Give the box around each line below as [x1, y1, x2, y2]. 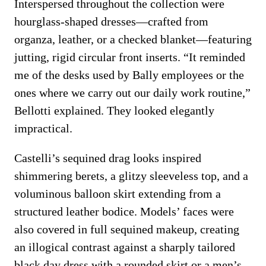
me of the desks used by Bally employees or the [14, 68, 244, 81]
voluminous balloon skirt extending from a [14, 187, 221, 200]
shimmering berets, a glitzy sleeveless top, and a [14, 169, 248, 182]
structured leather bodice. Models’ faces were [14, 205, 234, 218]
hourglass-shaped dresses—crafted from [14, 15, 208, 28]
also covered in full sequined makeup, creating [14, 223, 239, 236]
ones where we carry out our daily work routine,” [14, 86, 251, 99]
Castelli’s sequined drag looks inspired [14, 151, 201, 164]
